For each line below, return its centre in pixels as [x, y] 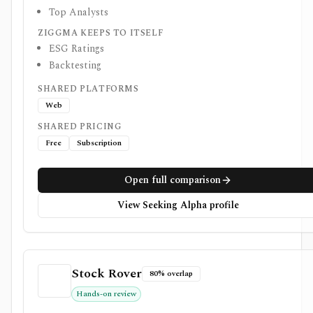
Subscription [99, 143]
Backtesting [75, 65]
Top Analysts [79, 12]
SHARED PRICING [80, 127]
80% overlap [171, 274]
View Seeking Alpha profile [178, 205]
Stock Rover [107, 274]
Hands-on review [106, 294]
